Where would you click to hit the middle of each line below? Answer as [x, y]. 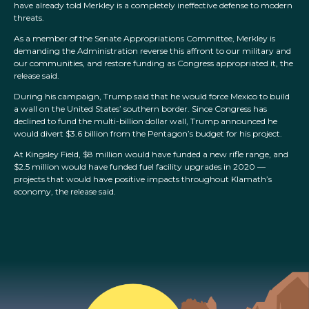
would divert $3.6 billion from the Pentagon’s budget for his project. [148, 134]
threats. [29, 18]
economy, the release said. [65, 192]
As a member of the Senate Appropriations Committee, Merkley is [144, 39]
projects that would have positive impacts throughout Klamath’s [143, 179]
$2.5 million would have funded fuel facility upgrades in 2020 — [140, 167]
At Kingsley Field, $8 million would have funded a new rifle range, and [151, 154]
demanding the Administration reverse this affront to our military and [152, 51]
